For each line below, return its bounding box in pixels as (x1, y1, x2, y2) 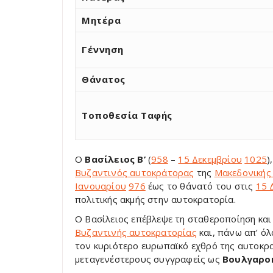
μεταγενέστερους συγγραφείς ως (75, 253, 222, 265)
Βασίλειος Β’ (85, 153, 146, 165)
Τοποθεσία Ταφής (82, 109, 172, 121)
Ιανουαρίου (75, 180, 126, 192)
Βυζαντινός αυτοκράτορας (75, 166, 194, 179)
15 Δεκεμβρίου (178, 153, 243, 165)
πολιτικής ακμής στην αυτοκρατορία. (75, 193, 236, 205)
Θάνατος (82, 73, 126, 85)
